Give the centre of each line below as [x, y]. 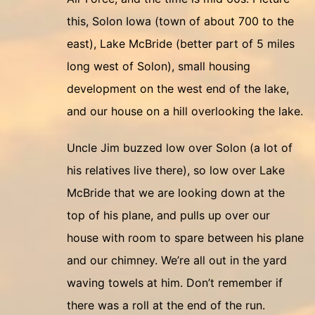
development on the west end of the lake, [178, 89]
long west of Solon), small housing [159, 66]
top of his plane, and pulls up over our [168, 215]
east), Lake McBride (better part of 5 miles [181, 44]
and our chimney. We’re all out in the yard [177, 260]
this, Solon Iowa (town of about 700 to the [180, 21]
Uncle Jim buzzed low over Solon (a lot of [180, 148]
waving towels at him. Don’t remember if [175, 283]
